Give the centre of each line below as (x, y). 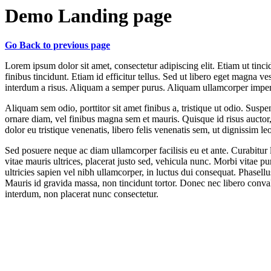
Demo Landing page (88, 16)
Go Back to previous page (57, 45)
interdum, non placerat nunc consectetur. (82, 194)
